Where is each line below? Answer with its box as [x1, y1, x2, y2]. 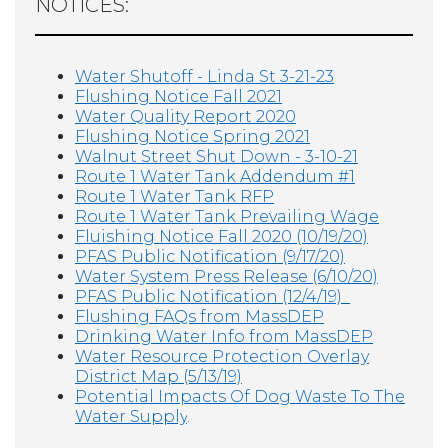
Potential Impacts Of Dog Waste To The [75, 386, 405, 406]
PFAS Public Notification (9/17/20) [75, 246, 345, 266]
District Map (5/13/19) [75, 366, 242, 386]
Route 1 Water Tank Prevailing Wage [75, 206, 379, 226]
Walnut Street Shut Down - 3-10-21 [75, 146, 358, 166]
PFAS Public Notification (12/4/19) [75, 286, 346, 306]
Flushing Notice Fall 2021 [75, 86, 282, 106]
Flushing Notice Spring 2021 [75, 126, 310, 146]
